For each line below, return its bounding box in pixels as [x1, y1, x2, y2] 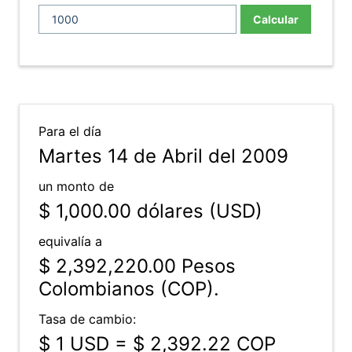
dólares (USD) [131, 200, 262, 222]
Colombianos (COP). [38, 277, 219, 300]
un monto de [38, 178, 114, 194]
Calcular [253, 13, 299, 26]
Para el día [38, 123, 101, 139]
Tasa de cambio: [38, 311, 136, 327]
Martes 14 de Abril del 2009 [38, 145, 288, 167]
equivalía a [38, 233, 102, 249]
